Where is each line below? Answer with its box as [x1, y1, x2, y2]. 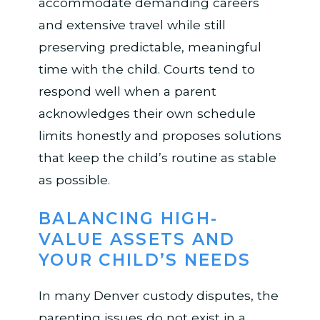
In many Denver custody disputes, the [38, 288, 279, 304]
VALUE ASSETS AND [38, 229, 236, 249]
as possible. [38, 171, 110, 187]
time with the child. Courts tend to [38, 61, 255, 76]
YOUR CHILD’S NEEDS [38, 249, 251, 270]
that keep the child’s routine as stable [38, 149, 276, 165]
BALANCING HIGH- [38, 208, 219, 229]
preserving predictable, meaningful [38, 39, 261, 54]
